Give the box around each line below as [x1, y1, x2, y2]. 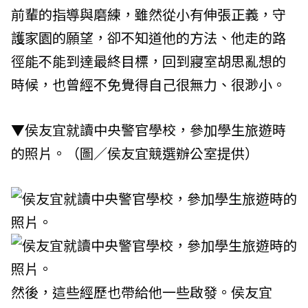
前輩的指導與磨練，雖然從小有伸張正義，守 [11, 3, 286, 24]
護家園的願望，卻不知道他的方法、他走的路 [11, 27, 286, 47]
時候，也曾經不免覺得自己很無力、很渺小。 [11, 74, 286, 94]
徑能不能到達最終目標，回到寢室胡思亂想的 [11, 50, 286, 71]
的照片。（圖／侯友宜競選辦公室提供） [11, 142, 258, 163]
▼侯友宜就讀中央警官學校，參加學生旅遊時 [11, 119, 286, 140]
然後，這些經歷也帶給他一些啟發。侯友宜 [11, 281, 272, 302]
